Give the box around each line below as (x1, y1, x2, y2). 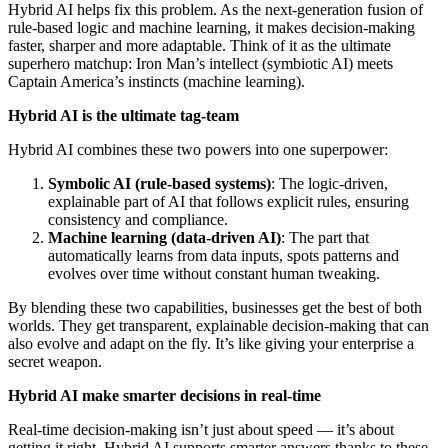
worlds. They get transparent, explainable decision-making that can (8, 316, 429, 334)
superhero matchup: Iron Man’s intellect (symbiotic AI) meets (8, 54, 393, 72)
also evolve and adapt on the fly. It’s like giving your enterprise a (8, 334, 414, 352)
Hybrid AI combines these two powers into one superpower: (8, 140, 388, 158)
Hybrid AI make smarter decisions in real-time (8, 386, 321, 404)
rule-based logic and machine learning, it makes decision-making (8, 18, 415, 36)
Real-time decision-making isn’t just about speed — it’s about (8, 420, 394, 438)
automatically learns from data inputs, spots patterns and (48, 246, 399, 264)
